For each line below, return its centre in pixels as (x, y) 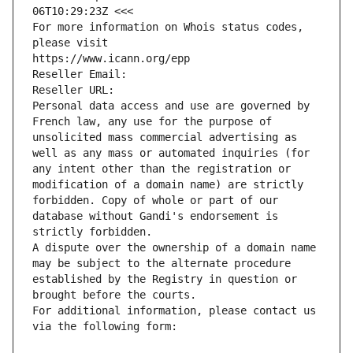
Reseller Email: (83, 74)
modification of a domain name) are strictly (168, 185)
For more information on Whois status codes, (168, 27)
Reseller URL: (76, 90)
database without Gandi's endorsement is (155, 216)
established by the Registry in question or (165, 279)
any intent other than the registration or (162, 169)
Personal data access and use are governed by (171, 106)
